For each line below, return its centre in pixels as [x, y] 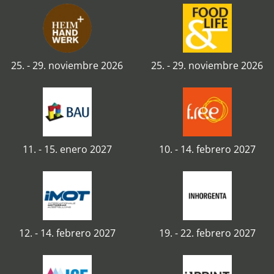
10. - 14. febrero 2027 [207, 149]
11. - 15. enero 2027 [67, 149]
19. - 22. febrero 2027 [207, 233]
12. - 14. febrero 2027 [67, 233]
